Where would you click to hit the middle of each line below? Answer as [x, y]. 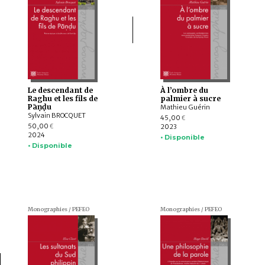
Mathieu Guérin [185, 107]
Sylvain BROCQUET [56, 116]
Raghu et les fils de [62, 99]
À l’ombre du [184, 91]
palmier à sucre [190, 99]
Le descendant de [60, 91]
